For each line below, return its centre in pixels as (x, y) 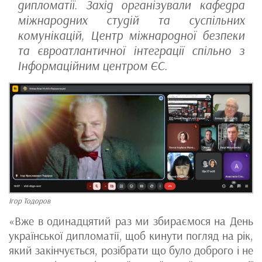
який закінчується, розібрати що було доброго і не (131, 251)
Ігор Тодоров (30, 201)
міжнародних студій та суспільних (131, 20)
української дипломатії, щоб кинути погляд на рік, (131, 236)
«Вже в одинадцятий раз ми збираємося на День (131, 221)
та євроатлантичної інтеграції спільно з (131, 51)
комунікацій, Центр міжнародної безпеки (131, 36)
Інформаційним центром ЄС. (92, 66)
